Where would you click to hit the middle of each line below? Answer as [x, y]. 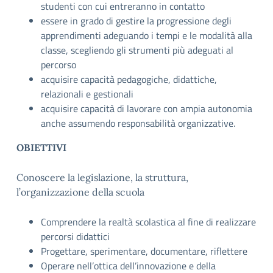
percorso [58, 65]
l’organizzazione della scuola [80, 192]
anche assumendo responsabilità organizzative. [138, 123]
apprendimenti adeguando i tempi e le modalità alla [147, 35]
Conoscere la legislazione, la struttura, [102, 177]
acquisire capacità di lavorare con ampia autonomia [147, 108]
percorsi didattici [75, 236]
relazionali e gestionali [87, 94]
